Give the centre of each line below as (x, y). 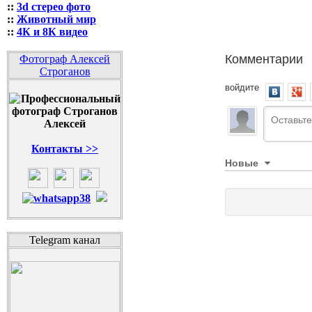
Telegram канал (65, 240)
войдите (242, 87)
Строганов (65, 71)
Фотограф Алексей (65, 59)
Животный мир (56, 19)
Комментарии (264, 58)
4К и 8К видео (52, 32)
